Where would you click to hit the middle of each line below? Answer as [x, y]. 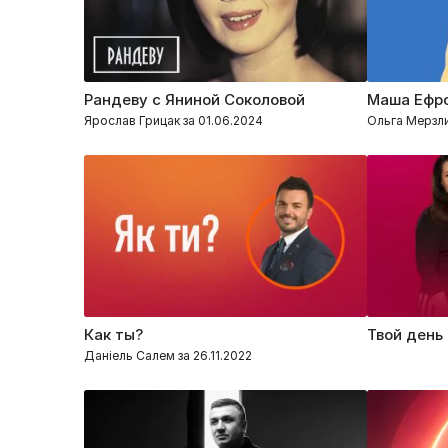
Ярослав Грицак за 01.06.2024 [173, 121]
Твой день [404, 334]
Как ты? [113, 334]
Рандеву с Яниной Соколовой [194, 100]
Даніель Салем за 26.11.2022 [168, 355]
